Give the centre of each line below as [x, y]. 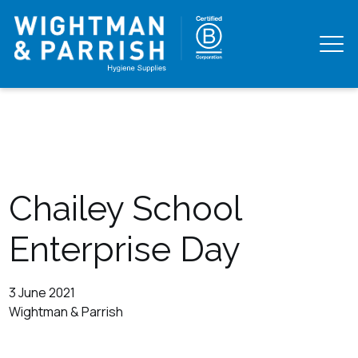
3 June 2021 [42, 292]
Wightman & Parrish [66, 311]
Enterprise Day [125, 249]
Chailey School [125, 208]
